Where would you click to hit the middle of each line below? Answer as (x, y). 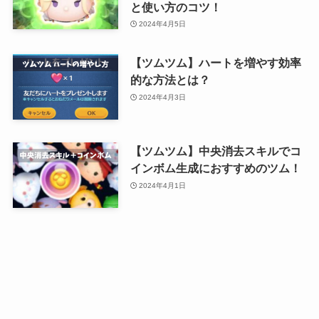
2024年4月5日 (163, 24)
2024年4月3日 (163, 97)
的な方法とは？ (170, 80)
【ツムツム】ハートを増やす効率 (215, 63)
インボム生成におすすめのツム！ (215, 168)
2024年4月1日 (163, 185)
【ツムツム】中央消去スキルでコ (215, 151)
